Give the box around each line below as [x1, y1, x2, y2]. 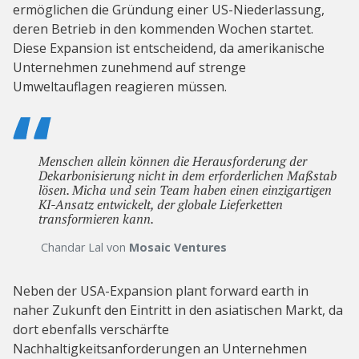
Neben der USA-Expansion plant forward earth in [13, 281, 309, 300]
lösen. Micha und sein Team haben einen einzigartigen [38, 180, 332, 199]
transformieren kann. [38, 209, 154, 228]
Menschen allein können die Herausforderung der [38, 151, 307, 170]
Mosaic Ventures [129, 239, 227, 255]
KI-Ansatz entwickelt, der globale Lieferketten [38, 195, 283, 213]
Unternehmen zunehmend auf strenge [13, 58, 246, 76]
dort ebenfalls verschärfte [13, 320, 169, 338]
